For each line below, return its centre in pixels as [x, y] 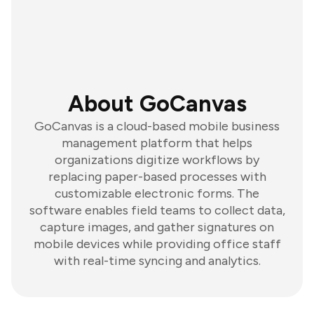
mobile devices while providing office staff [157, 244]
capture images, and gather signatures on [157, 227]
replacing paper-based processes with [157, 177]
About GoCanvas [157, 104]
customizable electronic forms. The [157, 193]
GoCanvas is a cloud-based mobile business [157, 126]
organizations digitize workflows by [157, 160]
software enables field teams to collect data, [157, 210]
